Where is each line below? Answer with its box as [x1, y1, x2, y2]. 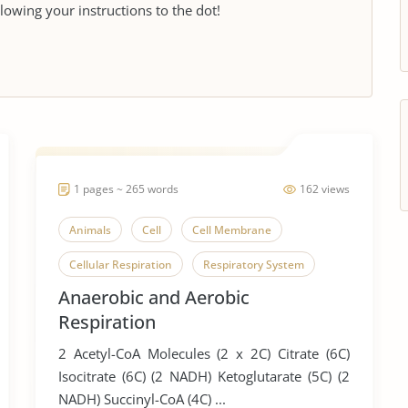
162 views [300, 181, 350, 197]
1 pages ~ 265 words [74, 181, 178, 197]
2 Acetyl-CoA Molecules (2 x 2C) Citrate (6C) [58, 344, 278, 362]
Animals [69, 222, 111, 238]
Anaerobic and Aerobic [58, 285, 250, 310]
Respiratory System [203, 257, 304, 272]
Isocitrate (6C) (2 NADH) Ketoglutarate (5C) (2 [58, 367, 151, 385]
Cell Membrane [192, 222, 271, 238]
